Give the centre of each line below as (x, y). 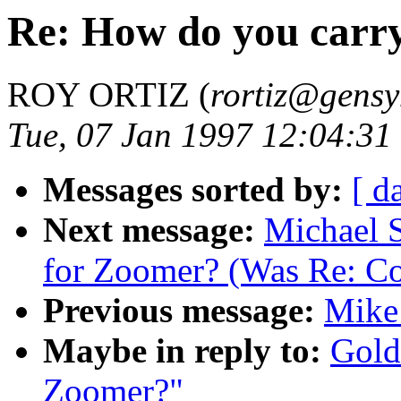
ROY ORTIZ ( (109, 95)
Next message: (149, 230)
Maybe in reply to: (182, 351)
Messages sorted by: (193, 190)
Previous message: (179, 311)
